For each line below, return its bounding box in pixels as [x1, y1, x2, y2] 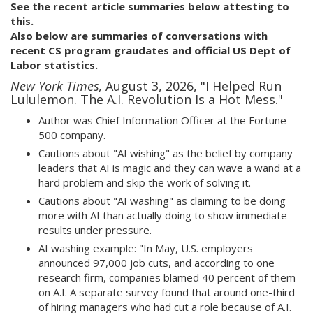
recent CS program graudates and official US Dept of [10, 43, 291, 57]
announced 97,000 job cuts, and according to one [38, 256, 275, 270]
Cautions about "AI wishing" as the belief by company [38, 146, 293, 160]
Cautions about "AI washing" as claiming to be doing [38, 194, 286, 208]
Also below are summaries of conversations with [10, 29, 268, 43]
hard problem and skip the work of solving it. [38, 175, 251, 189]
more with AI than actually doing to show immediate [38, 208, 287, 222]
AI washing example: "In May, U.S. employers [38, 241, 253, 255]
